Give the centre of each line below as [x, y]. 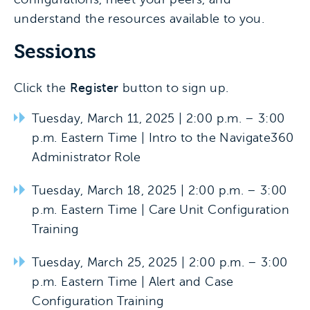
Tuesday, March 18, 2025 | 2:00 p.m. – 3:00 [159, 190]
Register [94, 88]
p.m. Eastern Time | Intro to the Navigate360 [163, 138]
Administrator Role [86, 157]
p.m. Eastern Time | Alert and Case [133, 282]
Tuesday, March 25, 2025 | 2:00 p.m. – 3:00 [160, 262]
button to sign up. [174, 88]
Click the [42, 88]
